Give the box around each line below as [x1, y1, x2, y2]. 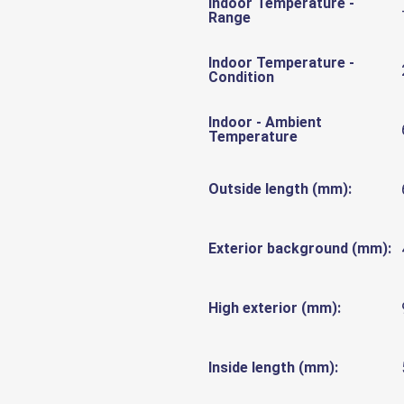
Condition [208, 68, 274, 86]
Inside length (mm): [208, 358, 338, 376]
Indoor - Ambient [208, 113, 322, 131]
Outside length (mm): [208, 179, 352, 197]
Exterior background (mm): [208, 239, 391, 257]
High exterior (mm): [208, 298, 341, 317]
